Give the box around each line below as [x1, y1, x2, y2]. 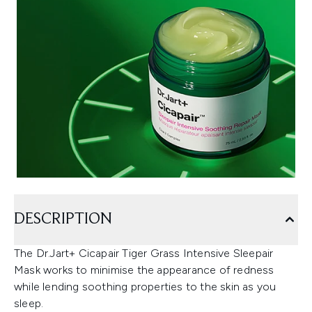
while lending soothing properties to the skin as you [14, 280, 276, 293]
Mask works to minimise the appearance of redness [14, 263, 274, 276]
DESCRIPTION [14, 211, 112, 228]
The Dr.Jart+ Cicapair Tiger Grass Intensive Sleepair [14, 247, 274, 260]
